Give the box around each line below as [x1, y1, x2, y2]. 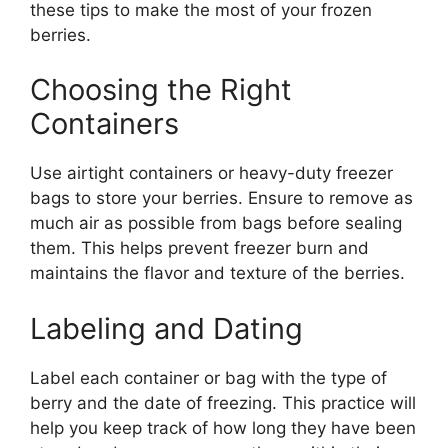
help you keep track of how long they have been [30, 417, 416, 438]
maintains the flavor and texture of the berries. [30, 263, 405, 283]
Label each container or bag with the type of [30, 367, 387, 388]
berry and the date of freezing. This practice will [30, 392, 416, 413]
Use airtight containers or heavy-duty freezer [30, 163, 393, 183]
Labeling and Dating [30, 310, 303, 346]
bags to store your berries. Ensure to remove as [30, 188, 413, 208]
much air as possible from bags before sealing [30, 213, 402, 233]
